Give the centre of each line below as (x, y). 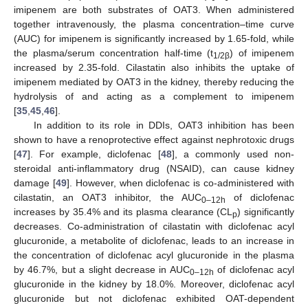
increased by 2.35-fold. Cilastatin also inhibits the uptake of (154, 67)
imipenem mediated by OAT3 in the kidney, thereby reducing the (154, 81)
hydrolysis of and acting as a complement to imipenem (154, 96)
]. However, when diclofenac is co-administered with (180, 183)
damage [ (35, 183)
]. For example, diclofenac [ (94, 154)
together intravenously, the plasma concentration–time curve (154, 24)
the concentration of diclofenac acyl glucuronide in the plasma (154, 255)
